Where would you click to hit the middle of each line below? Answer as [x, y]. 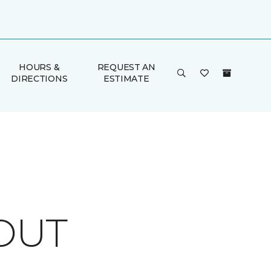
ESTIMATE [126, 79]
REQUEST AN [126, 67]
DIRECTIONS [39, 79]
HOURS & [39, 67]
